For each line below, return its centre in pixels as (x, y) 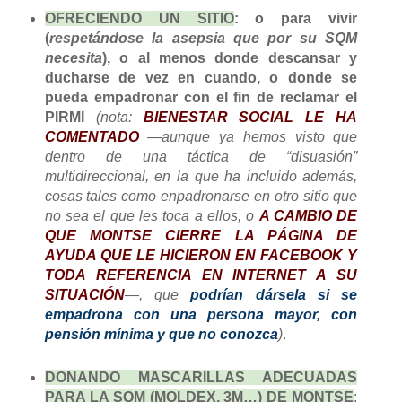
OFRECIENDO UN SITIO (139, 18)
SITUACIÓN (84, 294)
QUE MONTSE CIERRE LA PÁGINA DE (201, 235)
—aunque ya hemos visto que (248, 136)
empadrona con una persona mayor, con (201, 314)
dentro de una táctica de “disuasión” (201, 156)
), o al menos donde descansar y (230, 57)
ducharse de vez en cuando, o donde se (201, 77)
